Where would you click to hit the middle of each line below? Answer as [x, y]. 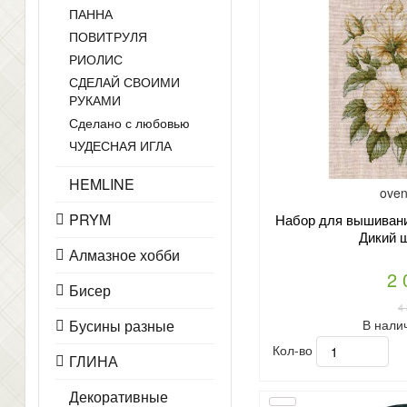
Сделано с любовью [129, 123]
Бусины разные [122, 326]
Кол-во [294, 349]
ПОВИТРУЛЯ [108, 36]
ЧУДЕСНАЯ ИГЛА [120, 145]
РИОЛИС [96, 59]
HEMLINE [102, 184]
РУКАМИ [95, 100]
